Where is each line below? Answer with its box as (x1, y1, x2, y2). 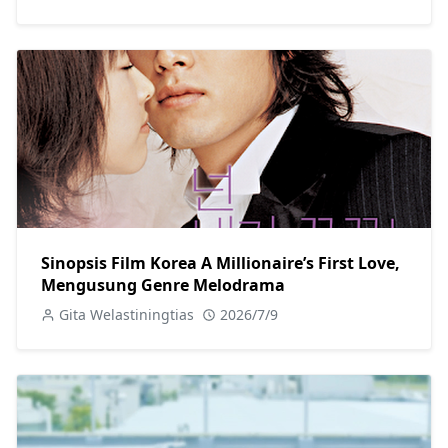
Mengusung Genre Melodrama (41, 274, 285, 297)
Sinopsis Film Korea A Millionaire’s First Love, (41, 252, 400, 275)
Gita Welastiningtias (59, 305, 194, 325)
